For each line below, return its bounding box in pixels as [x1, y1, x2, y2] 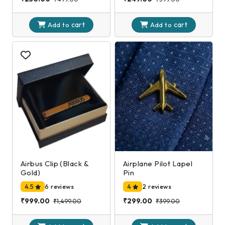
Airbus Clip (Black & [21, 158, 89, 168]
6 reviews [45, 182, 74, 191]
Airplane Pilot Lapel [123, 158, 192, 168]
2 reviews [142, 182, 172, 191]
